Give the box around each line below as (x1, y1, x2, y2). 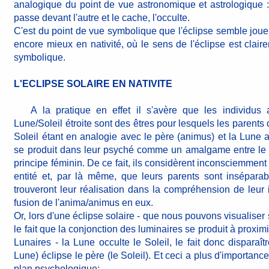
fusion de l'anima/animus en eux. (14, 198, 154, 208)
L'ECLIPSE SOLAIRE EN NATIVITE (14, 79, 173, 89)
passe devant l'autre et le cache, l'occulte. (14, 13, 190, 23)
